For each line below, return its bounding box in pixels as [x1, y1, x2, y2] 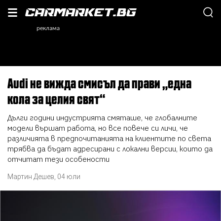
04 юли [57, 172, 81, 181]
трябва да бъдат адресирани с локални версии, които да [7, 143, 213, 153]
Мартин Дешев [7, 172, 55, 181]
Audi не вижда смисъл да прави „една [7, 74, 14, 91]
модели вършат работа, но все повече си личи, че [7, 122, 188, 133]
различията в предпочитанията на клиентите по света [7, 133, 212, 143]
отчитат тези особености [7, 153, 110, 164]
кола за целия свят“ [7, 90, 106, 107]
